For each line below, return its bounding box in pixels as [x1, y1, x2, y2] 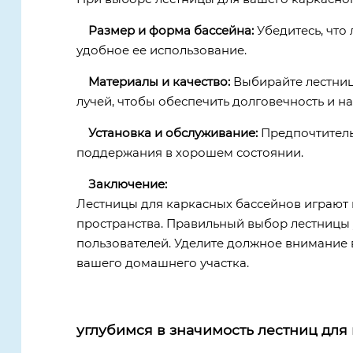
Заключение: [87, 176, 167, 192]
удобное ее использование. [76, 43, 247, 58]
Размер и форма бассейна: [87, 23, 254, 39]
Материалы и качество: [87, 74, 230, 90]
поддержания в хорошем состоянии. [76, 145, 303, 161]
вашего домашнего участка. [76, 255, 249, 271]
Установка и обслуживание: [87, 125, 258, 141]
